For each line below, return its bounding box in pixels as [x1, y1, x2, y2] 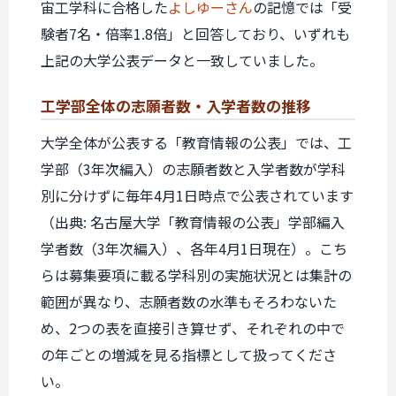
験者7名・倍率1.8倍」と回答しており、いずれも [41, 23, 350, 44]
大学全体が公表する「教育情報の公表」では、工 [41, 132, 352, 153]
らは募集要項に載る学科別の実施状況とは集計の [41, 264, 352, 286]
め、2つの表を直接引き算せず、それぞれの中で [41, 317, 345, 339]
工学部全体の [41, 95, 131, 117]
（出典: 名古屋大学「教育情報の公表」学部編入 [41, 211, 345, 232]
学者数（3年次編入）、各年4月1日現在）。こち [41, 238, 347, 259]
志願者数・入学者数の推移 [131, 95, 311, 117]
